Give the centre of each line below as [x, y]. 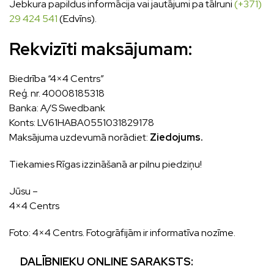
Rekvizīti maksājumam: [101, 49]
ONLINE [107, 262]
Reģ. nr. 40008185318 [57, 94]
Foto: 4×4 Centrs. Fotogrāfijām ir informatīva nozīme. [122, 233]
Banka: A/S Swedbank [57, 108]
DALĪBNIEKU [54, 262]
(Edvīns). [77, 19]
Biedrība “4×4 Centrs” [57, 79]
